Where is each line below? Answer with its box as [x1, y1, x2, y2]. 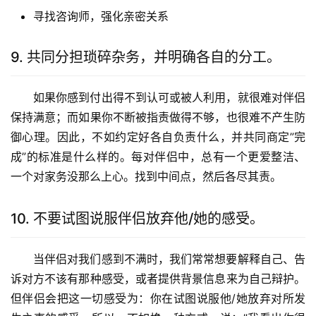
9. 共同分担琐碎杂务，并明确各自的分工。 [11, 49, 281, 66]
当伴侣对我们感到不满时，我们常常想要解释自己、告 [33, 252, 305, 266]
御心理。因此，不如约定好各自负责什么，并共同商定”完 [11, 130, 305, 144]
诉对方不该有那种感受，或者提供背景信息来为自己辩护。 [11, 272, 305, 286]
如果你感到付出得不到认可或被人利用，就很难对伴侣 [33, 90, 305, 104]
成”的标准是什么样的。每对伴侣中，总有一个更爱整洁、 [11, 150, 305, 164]
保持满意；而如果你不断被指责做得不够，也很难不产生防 [11, 110, 305, 124]
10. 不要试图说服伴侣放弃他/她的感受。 [11, 210, 264, 227]
